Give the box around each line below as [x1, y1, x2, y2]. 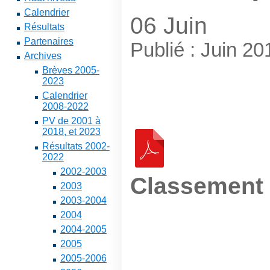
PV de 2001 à [42, 116, 101, 126]
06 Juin [130, 12, 207, 39]
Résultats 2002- [42, 141, 110, 151]
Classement [130, 172, 263, 199]
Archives [24, 51, 61, 61]
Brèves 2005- [42, 65, 99, 75]
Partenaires [24, 36, 74, 46]
